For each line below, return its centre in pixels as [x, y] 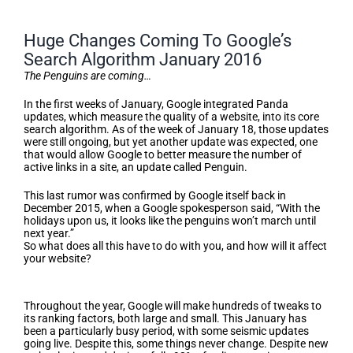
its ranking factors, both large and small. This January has [165, 318]
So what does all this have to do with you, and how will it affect [175, 246]
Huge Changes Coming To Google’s [158, 41]
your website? [58, 258]
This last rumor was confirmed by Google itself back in [155, 195]
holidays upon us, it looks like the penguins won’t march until [170, 221]
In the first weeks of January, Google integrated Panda [156, 104]
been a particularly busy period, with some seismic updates [166, 331]
